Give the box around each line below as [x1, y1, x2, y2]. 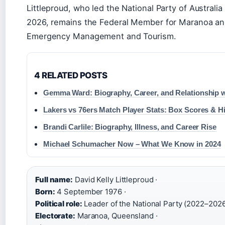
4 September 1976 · [55, 186, 126, 196]
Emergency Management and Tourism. [27, 31, 176, 41]
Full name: [35, 174, 73, 184]
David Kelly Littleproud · [73, 174, 158, 184]
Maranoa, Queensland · [75, 210, 158, 220]
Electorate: [35, 210, 75, 220]
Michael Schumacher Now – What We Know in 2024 [43, 139, 221, 148]
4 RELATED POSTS [34, 70, 107, 80]
